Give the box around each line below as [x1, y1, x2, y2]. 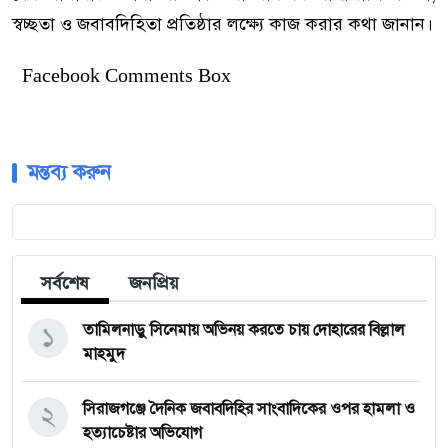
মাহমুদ [83, 344, 125, 365]
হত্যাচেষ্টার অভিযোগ [83, 423, 202, 444]
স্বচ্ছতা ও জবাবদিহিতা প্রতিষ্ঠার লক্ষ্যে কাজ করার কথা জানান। [12, 13, 433, 36]
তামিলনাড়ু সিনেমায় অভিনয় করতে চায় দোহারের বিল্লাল [83, 320, 405, 341]
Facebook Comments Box [22, 64, 231, 87]
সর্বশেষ [41, 272, 89, 295]
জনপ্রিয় [129, 272, 179, 295]
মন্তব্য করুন [27, 160, 111, 186]
